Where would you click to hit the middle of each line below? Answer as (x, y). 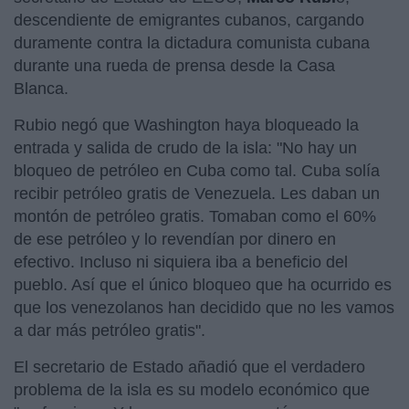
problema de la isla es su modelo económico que (192, 389)
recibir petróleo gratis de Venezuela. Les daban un (197, 193)
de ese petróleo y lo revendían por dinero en (175, 239)
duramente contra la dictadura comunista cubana (192, 42)
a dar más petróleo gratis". (110, 330)
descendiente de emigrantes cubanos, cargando (189, 20)
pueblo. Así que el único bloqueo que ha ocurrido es (203, 284)
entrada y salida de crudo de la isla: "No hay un (185, 147)
